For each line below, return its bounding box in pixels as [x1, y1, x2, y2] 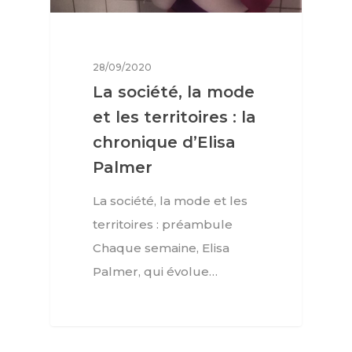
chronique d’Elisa [93, 132, 236, 152]
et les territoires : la [93, 107, 257, 126]
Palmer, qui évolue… [93, 263, 218, 279]
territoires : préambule [93, 216, 233, 232]
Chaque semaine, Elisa [93, 240, 230, 255]
